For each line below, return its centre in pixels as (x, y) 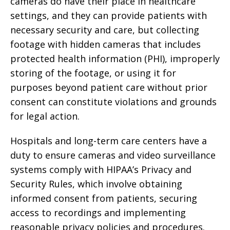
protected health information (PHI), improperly (115, 59)
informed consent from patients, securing (104, 198)
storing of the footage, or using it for (93, 73)
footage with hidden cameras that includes (106, 44)
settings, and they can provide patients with (109, 15)
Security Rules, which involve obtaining (96, 184)
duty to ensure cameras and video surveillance (113, 155)
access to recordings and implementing (98, 213)
